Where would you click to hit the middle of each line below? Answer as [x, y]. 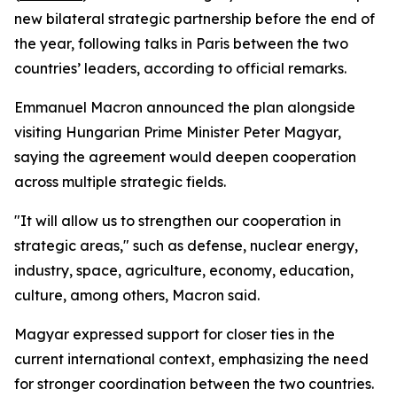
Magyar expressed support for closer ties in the [175, 334]
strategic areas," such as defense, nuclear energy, [186, 245]
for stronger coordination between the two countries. [194, 384]
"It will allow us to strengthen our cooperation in [178, 221]
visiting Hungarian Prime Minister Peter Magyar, [178, 132]
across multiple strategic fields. [120, 182]
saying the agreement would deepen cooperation [185, 157]
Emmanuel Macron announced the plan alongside [185, 107]
